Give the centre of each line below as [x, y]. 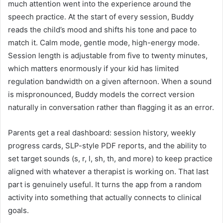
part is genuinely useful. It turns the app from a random [105, 185]
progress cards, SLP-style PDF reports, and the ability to [107, 146]
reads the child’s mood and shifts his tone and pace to [102, 30]
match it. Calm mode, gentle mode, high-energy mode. [104, 43]
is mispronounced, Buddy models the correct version [101, 95]
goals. [18, 211]
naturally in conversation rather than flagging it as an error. [111, 108]
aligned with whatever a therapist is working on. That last [108, 172]
